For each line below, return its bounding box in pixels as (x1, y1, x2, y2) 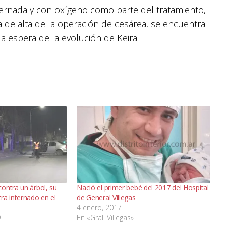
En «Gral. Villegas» (77, 213, 134, 223)
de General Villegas (77, 193, 136, 203)
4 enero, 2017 (77, 203, 122, 213)
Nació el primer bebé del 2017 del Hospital (77, 183, 209, 193)
